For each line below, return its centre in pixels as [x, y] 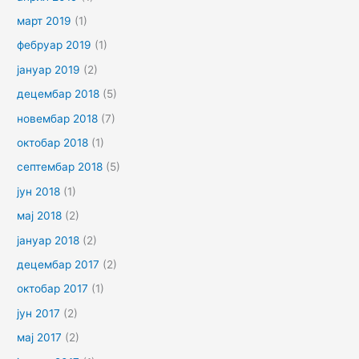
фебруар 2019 [54, 45]
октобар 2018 [53, 142]
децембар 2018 [58, 94]
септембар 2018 [60, 167]
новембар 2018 [58, 118]
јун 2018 [39, 191]
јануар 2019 [49, 69]
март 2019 [44, 20]
